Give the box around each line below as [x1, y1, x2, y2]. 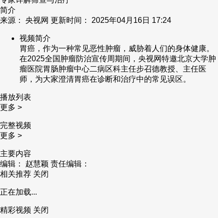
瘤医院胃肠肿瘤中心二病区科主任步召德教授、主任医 [19, 64, 206, 73]
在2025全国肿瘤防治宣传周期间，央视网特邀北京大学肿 [19, 54, 216, 63]
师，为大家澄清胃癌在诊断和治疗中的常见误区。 [19, 74, 191, 83]
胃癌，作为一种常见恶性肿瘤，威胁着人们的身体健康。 [19, 44, 214, 53]
